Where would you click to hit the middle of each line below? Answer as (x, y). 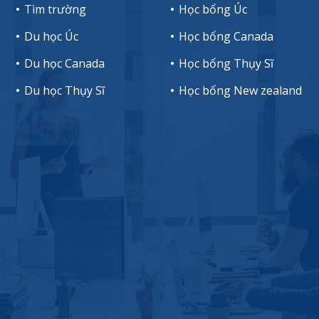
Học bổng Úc (213, 9)
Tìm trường (56, 9)
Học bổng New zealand (240, 90)
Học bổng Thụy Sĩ (226, 63)
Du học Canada (65, 63)
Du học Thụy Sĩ (65, 90)
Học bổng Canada (226, 36)
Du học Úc (52, 36)
